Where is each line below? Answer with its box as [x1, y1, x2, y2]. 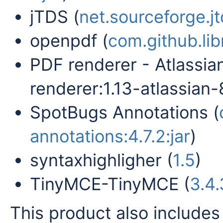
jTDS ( [30, 6, 79, 27]
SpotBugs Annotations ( [30, 102, 219, 122]
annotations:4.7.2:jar [30, 125, 190, 146]
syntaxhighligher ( [30, 149, 173, 170]
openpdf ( [30, 30, 108, 51]
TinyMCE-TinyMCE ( [30, 173, 190, 194]
